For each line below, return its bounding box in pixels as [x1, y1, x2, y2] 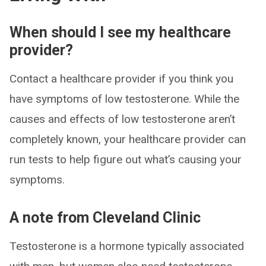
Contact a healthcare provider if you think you [9, 72, 233, 85]
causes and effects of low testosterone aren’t [9, 112, 235, 126]
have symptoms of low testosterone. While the [9, 92, 239, 106]
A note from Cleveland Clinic [9, 209, 201, 226]
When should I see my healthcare [9, 24, 231, 41]
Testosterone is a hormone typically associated [9, 239, 244, 253]
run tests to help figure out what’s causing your [9, 153, 242, 166]
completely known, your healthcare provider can [9, 132, 246, 146]
